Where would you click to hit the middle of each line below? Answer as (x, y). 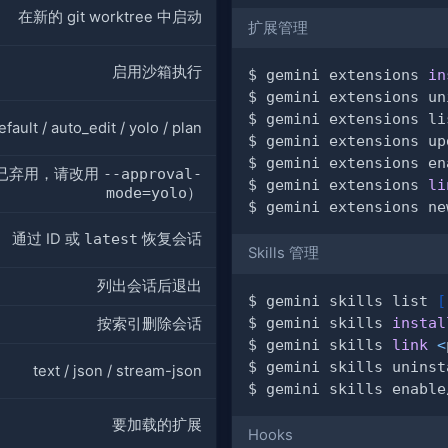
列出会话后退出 (149, 286)
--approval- (152, 174)
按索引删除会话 (149, 324)
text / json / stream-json (117, 371)
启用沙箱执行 (157, 72)
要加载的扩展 (157, 425)
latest (111, 239)
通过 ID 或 (48, 239)
